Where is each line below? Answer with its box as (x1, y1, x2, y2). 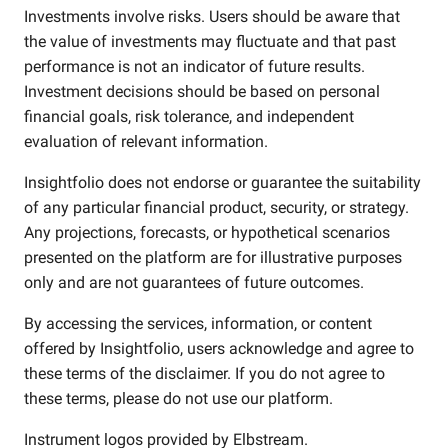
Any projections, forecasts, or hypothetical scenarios (24, 223, 390, 242)
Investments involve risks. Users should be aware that (24, 7, 400, 26)
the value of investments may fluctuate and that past (24, 32, 396, 51)
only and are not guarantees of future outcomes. (24, 273, 364, 292)
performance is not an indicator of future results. (24, 57, 365, 76)
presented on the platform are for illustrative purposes (24, 248, 402, 267)
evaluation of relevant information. (24, 132, 268, 151)
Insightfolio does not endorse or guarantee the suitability (24, 173, 421, 192)
